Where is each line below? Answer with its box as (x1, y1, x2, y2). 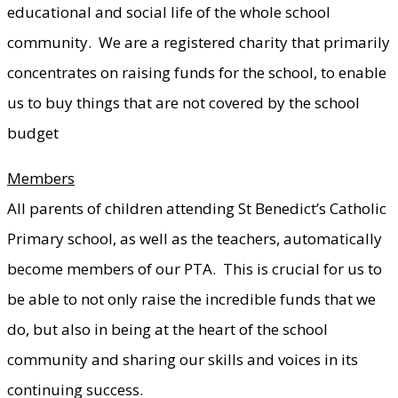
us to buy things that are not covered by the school (7, 92, 360, 113)
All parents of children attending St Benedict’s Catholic (7, 197, 386, 219)
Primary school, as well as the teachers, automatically (7, 227, 382, 249)
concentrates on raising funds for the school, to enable (7, 61, 386, 83)
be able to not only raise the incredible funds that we (7, 288, 376, 309)
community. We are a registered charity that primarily (7, 31, 390, 52)
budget (7, 122, 59, 143)
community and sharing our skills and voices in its (7, 348, 358, 370)
